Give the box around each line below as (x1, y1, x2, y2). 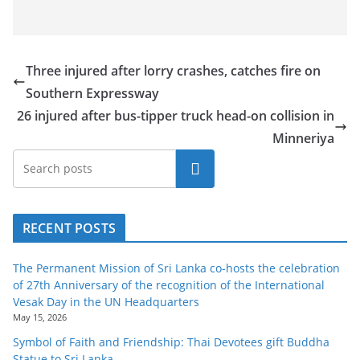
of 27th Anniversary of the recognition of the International (13, 276, 325, 292)
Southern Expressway (26, 84, 159, 102)
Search (174, 159, 216, 178)
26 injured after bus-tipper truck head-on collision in (17, 106, 334, 125)
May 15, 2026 (13, 310, 67, 323)
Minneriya (272, 129, 334, 147)
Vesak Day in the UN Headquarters (13, 293, 199, 309)
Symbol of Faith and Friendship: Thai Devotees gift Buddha (13, 333, 329, 350)
